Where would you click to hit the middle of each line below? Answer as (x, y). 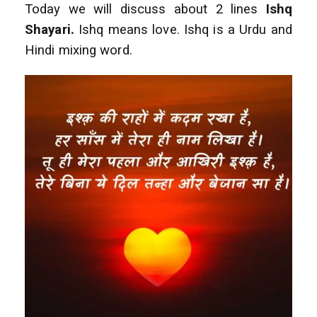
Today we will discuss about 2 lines (145, 10)
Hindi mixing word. (79, 51)
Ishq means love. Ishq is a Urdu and (183, 30)
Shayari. (50, 30)
